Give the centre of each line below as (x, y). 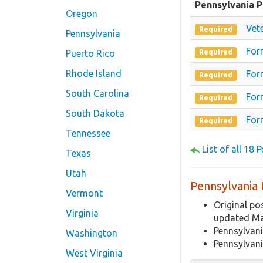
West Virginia (94, 253)
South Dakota (95, 114)
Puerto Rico (90, 54)
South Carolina (97, 94)
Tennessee (88, 134)
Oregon (82, 14)
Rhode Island (94, 74)
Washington (92, 233)
